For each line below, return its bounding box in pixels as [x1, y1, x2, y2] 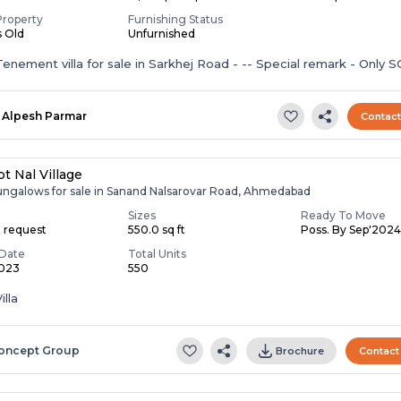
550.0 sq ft [128, 222, 186, 236]
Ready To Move [301, 208, 387, 222]
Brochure [276, 344, 325, 357]
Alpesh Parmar [2, 108, 88, 123]
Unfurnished [128, 26, 196, 40]
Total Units [128, 246, 187, 260]
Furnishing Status [128, 12, 224, 26]
